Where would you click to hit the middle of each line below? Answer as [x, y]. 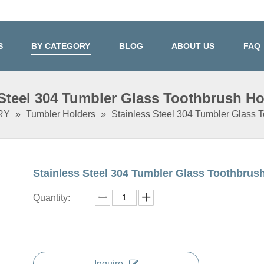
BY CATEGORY [61, 46]
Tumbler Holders [60, 114]
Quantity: [52, 197]
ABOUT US [193, 46]
